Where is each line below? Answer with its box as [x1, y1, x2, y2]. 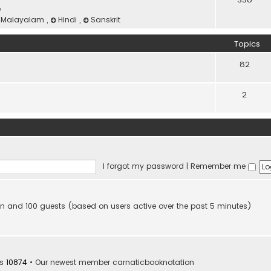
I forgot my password [102, 161, 184, 172]
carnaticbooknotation [113, 257, 194, 268]
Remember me [190, 161, 248, 172]
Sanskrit [91, 15, 121, 25]
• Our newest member [27, 257, 113, 268]
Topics [233, 38, 260, 50]
